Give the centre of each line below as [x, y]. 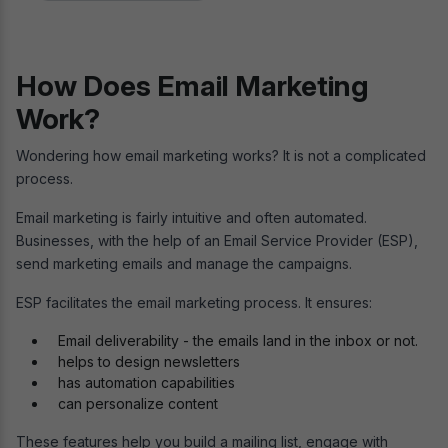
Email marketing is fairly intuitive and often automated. [191, 217]
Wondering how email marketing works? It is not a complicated [221, 155]
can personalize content [140, 403]
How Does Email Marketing [192, 85]
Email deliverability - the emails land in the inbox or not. [238, 340]
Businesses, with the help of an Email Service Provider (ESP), [217, 240]
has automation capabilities [146, 382]
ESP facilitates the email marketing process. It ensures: [194, 302]
